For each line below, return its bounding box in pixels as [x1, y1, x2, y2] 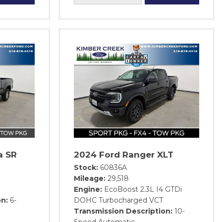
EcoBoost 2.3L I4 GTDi [104, 185, 182, 194]
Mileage [74, 174, 104, 183]
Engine [74, 185, 100, 194]
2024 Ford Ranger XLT [74, 150, 173, 160]
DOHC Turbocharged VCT [74, 196, 163, 205]
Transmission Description [74, 207, 170, 216]
